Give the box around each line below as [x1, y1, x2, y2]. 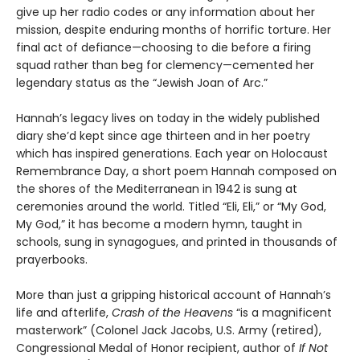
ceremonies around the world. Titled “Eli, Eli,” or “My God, [16, 198, 326, 215]
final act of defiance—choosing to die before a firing [16, 39, 311, 55]
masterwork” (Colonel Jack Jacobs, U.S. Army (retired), [16, 322, 321, 338]
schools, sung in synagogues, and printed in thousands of [16, 234, 337, 250]
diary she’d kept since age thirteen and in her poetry [16, 128, 310, 144]
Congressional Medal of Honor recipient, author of [16, 340, 299, 356]
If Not [299, 340, 328, 356]
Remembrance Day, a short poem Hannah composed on [16, 163, 337, 179]
